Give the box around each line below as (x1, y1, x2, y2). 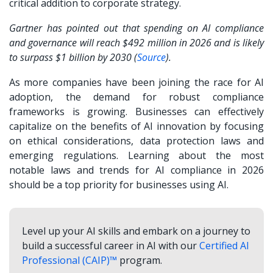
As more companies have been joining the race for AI (9, 76, 264, 90)
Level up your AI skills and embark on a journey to (21, 224, 250, 238)
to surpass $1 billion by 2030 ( (9, 51, 137, 65)
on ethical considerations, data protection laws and (9, 134, 264, 148)
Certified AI (199, 238, 249, 252)
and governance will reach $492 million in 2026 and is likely (9, 36, 264, 50)
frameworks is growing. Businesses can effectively (9, 105, 264, 119)
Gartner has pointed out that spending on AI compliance (9, 21, 264, 35)
